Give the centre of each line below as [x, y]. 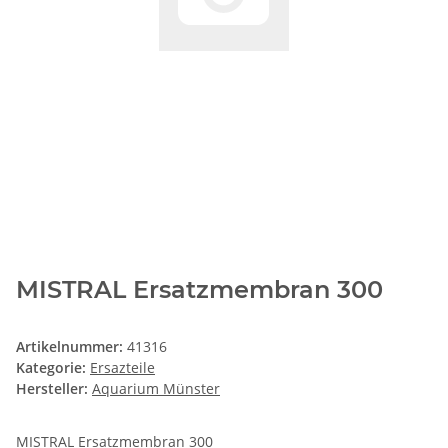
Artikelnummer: [71, 347]
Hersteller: [52, 389]
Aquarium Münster [156, 389]
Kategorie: [53, 368]
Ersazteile [122, 368]
